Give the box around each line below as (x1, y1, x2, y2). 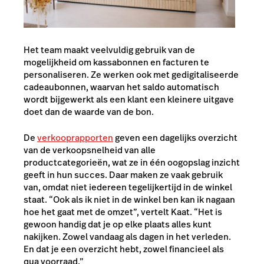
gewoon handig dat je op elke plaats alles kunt (24, 217, 212, 230)
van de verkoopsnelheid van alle (24, 143, 156, 156)
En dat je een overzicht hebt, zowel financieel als (24, 242, 224, 255)
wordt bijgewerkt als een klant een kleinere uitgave (24, 93, 234, 106)
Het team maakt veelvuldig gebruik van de (24, 44, 195, 57)
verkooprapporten (37, 131, 113, 144)
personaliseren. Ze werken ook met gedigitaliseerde (24, 68, 239, 81)
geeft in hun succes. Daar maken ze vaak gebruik (24, 168, 223, 181)
